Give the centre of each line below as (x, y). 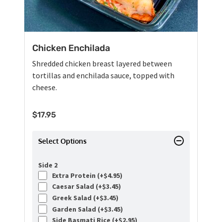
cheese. (45, 87)
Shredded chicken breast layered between (102, 63)
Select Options (62, 141)
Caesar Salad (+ (76, 187)
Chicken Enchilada (71, 48)
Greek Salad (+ (74, 198)
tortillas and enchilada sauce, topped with (103, 75)
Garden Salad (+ (77, 209)
